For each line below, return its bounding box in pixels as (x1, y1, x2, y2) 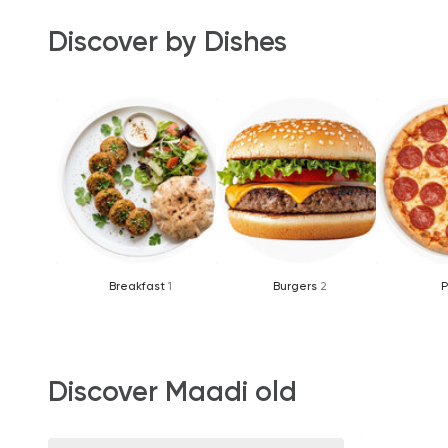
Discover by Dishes (48, 25, 287, 59)
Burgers (273, 278, 320, 293)
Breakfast (108, 278, 168, 293)
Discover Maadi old (48, 374, 297, 408)
